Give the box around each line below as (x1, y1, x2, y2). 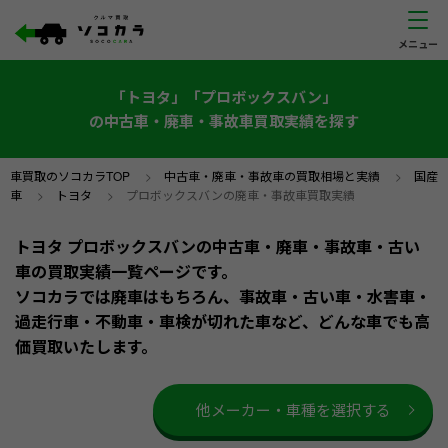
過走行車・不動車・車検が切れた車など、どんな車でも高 (15, 310, 430, 333)
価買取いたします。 (15, 335, 157, 358)
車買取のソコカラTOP (10, 167, 130, 184)
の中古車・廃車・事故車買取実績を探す (89, 110, 359, 132)
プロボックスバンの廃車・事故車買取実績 (126, 186, 355, 203)
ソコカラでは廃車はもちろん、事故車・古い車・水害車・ (15, 285, 431, 308)
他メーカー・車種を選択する (195, 399, 391, 420)
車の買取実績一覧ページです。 (15, 260, 237, 283)
